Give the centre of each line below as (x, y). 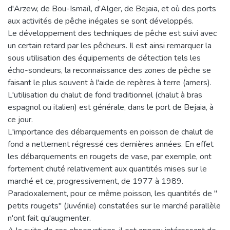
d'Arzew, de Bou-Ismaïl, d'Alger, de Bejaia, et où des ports (112, 8)
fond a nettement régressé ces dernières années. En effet (111, 144)
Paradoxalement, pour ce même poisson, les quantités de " (112, 193)
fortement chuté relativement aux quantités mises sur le (107, 169)
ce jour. (20, 119)
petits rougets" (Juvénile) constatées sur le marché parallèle (114, 206)
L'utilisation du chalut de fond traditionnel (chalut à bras (105, 95)
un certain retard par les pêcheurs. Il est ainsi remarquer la (110, 45)
